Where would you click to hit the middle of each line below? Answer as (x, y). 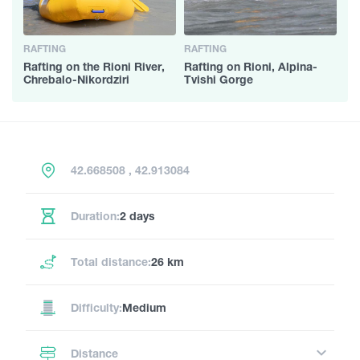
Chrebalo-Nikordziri (76, 79)
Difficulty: (96, 307)
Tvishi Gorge (219, 79)
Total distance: (111, 261)
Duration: (95, 215)
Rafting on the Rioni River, (94, 66)
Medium (144, 307)
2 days (137, 215)
